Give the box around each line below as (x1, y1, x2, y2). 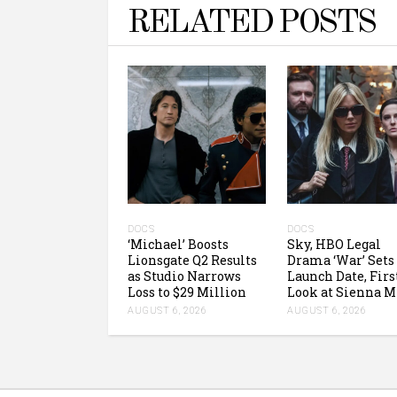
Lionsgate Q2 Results (128, 251, 257, 269)
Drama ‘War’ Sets (287, 251, 394, 269)
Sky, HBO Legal (287, 235, 381, 253)
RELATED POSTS (128, 6, 375, 40)
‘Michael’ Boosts (128, 235, 229, 253)
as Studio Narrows (128, 267, 241, 284)
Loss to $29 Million (128, 283, 246, 300)
